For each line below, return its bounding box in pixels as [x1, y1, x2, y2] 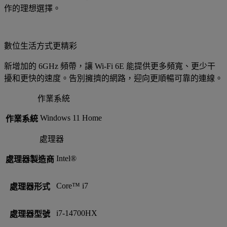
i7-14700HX [56, 208, 97, 217]
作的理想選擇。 [4, 4, 61, 13]
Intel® [56, 154, 77, 163]
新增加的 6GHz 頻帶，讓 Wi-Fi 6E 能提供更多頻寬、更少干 [4, 61, 215, 70]
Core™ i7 [56, 181, 88, 190]
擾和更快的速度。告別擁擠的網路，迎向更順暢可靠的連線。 [4, 73, 223, 83]
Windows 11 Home [40, 113, 102, 122]
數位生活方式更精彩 [4, 41, 77, 50]
